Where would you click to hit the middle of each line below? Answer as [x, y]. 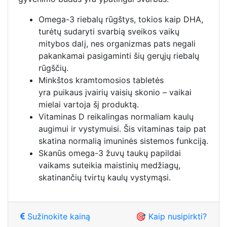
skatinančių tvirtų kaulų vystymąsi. [105, 177]
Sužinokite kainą [58, 216]
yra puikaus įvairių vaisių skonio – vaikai [115, 92]
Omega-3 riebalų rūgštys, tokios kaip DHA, [121, 19]
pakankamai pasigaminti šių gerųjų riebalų [119, 55]
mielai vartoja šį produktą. [89, 104]
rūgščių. [53, 68]
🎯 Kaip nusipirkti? [171, 216]
